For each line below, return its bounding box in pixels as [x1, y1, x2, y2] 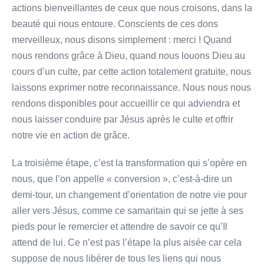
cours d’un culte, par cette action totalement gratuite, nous [12, 66, 251, 77]
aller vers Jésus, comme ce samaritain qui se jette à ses [12, 205, 243, 216]
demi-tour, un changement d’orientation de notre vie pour [12, 189, 247, 200]
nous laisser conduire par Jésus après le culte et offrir [12, 114, 233, 124]
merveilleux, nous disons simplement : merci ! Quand [12, 34, 232, 45]
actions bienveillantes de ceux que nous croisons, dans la [12, 2, 252, 13]
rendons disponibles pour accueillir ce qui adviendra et [12, 98, 240, 108]
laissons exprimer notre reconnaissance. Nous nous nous [12, 82, 251, 93]
